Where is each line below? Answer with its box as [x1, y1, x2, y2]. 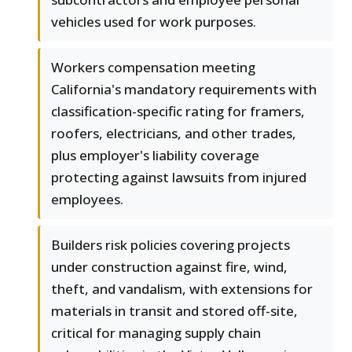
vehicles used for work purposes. [51, 13, 256, 31]
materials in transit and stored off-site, [51, 302, 298, 321]
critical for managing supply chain [51, 324, 261, 343]
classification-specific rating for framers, [51, 102, 305, 121]
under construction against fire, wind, [51, 258, 288, 277]
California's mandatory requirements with [51, 80, 317, 99]
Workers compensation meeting [51, 58, 255, 77]
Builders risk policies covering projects [51, 236, 290, 255]
